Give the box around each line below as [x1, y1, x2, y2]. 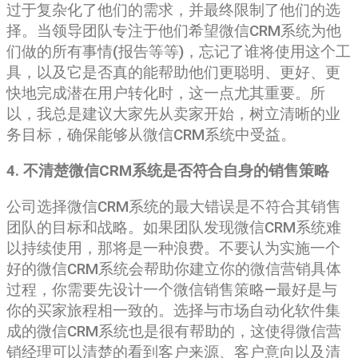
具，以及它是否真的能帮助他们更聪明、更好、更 [6, 63, 340, 82]
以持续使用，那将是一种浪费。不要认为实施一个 [6, 239, 340, 257]
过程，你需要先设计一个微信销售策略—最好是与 [6, 280, 337, 299]
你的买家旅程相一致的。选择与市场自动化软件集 [6, 301, 340, 320]
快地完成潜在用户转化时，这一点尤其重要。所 [6, 84, 325, 102]
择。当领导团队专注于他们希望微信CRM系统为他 [6, 22, 341, 40]
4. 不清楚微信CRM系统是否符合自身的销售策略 [6, 161, 329, 180]
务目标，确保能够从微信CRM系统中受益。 [6, 125, 296, 144]
